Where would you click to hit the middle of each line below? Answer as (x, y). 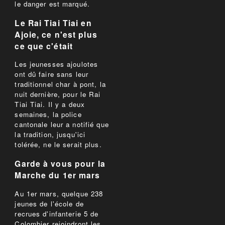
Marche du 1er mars (58, 175)
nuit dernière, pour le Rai (58, 94)
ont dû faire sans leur (52, 74)
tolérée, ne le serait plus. (58, 145)
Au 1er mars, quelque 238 (59, 193)
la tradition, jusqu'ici (50, 135)
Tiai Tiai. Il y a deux (50, 104)
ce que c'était (44, 46)
